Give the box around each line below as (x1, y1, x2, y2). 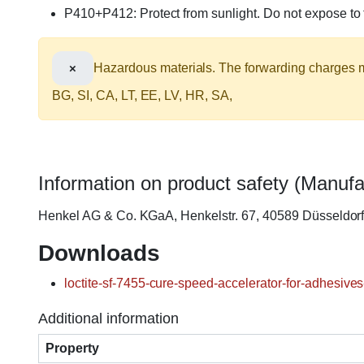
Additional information (38, 310, 179, 327)
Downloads (38, 240, 160, 266)
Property (45, 340, 99, 355)
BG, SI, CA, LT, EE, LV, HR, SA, (52, 88, 233, 102)
